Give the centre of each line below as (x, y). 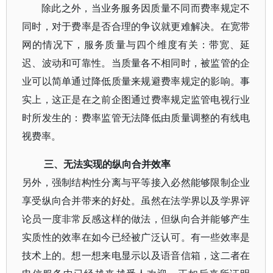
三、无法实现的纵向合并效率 (107, 164)
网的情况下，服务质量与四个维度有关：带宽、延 (136, 44)
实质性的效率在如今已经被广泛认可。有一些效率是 (136, 237)
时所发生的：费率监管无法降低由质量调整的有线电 (136, 118)
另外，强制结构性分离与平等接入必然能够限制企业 (136, 182)
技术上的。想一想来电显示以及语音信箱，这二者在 (136, 255)
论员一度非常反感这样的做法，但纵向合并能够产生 (136, 219)
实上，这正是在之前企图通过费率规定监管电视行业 (136, 99)
